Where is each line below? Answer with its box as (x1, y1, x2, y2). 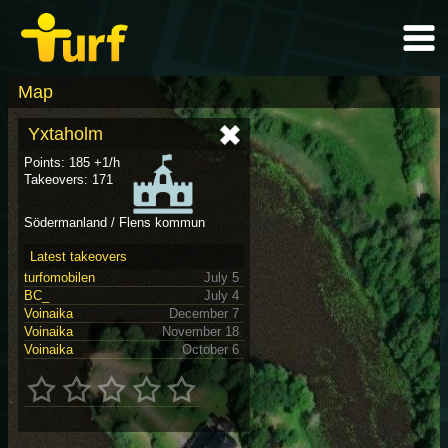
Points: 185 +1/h (24, 155, 120, 170)
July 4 (204, 287, 239, 303)
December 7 (169, 305, 239, 321)
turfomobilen (24, 269, 95, 285)
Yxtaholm (28, 124, 103, 144)
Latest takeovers (30, 248, 127, 264)
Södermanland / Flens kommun (24, 215, 205, 230)
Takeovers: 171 (24, 172, 113, 187)
